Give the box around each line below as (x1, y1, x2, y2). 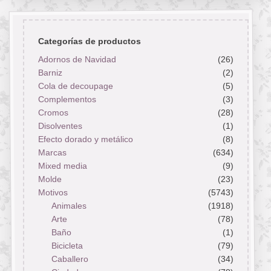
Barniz (38, 68, 62, 78)
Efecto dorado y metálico (38, 134, 133, 145)
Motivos (38, 188, 68, 198)
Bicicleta (51, 241, 83, 251)
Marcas (38, 148, 67, 158)
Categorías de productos (38, 36, 141, 46)
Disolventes (38, 121, 82, 131)
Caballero (51, 254, 88, 264)
